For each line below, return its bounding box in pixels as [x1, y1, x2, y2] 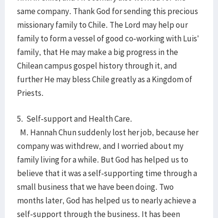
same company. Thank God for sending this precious [17, 6, 198, 17]
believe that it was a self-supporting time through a [17, 168, 197, 179]
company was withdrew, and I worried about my [17, 141, 183, 151]
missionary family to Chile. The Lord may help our [17, 19, 188, 30]
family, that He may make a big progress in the [17, 47, 178, 57]
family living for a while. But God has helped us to [17, 154, 188, 165]
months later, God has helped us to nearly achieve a [17, 195, 196, 206]
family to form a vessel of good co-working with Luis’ [17, 33, 199, 44]
